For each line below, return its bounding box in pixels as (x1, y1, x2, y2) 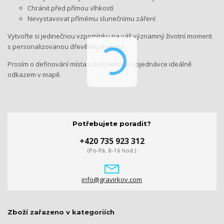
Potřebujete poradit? (72, 119, 151, 127)
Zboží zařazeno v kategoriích (7, 208, 114, 216)
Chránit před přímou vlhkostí (27, 3, 113, 12)
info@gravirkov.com (81, 175, 142, 184)
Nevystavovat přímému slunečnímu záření (27, 13, 155, 23)
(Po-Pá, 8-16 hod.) (87, 146, 136, 154)
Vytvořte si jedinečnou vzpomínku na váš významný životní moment (7, 31, 212, 40)
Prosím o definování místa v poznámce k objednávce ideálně (7, 59, 191, 68)
